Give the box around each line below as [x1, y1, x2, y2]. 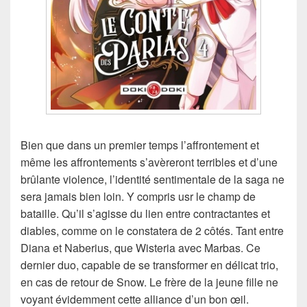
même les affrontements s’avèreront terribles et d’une [21, 154, 278, 171]
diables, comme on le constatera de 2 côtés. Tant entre [21, 223, 284, 239]
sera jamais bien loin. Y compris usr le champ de [21, 188, 256, 205]
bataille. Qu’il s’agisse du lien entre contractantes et [21, 206, 270, 222]
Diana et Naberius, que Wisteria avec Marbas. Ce [21, 240, 260, 256]
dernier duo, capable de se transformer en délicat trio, [21, 257, 278, 273]
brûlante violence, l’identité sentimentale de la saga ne [21, 171, 284, 188]
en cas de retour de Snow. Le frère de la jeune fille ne [21, 274, 278, 291]
